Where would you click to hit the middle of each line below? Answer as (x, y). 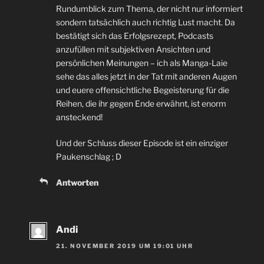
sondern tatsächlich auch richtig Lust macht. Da (146, 22)
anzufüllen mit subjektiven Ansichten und (133, 49)
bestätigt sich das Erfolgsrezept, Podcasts (135, 35)
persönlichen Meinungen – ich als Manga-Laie (142, 62)
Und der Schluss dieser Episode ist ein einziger (142, 143)
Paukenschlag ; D (89, 156)
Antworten (77, 182)
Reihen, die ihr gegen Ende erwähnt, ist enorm (141, 103)
